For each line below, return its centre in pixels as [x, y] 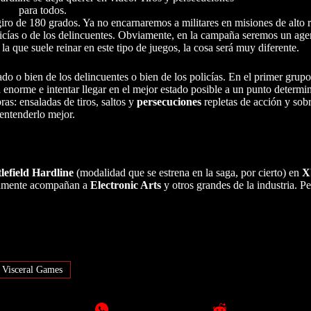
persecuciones [169, 102]
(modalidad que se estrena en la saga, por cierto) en [188, 173]
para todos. [43, 10]
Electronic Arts [126, 185]
